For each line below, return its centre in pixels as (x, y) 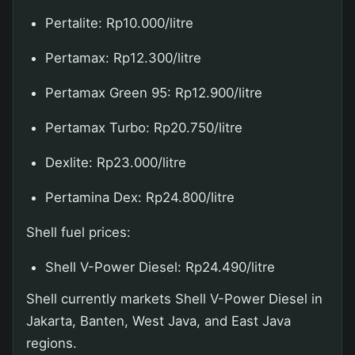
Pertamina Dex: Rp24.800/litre (140, 197)
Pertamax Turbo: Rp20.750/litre (144, 127)
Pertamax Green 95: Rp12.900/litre (154, 92)
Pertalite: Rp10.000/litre (119, 23)
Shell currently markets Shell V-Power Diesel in (174, 298)
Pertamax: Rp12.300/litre (123, 57)
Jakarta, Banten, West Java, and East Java (158, 321)
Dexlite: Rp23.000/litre (116, 162)
